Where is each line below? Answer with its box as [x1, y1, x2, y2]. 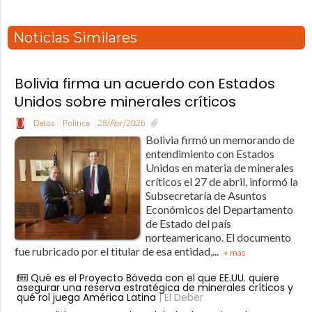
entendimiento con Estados [145, 146, 274, 160]
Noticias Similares [13, 29, 137, 47]
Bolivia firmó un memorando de [145, 132, 295, 146]
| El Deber [155, 290, 203, 304]
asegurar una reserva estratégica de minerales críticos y [16, 280, 293, 295]
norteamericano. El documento [145, 230, 291, 244]
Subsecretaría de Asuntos [145, 188, 267, 202]
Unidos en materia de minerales [145, 160, 294, 174]
